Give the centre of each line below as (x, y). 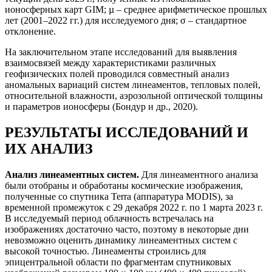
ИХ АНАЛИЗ (49, 148)
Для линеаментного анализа (199, 174)
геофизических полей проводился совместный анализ (117, 73)
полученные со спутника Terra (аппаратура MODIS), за (119, 196)
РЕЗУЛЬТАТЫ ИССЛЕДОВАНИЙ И (127, 132)
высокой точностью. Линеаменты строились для (105, 251)
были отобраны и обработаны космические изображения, (124, 185)
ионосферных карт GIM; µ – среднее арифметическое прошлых (136, 9)
